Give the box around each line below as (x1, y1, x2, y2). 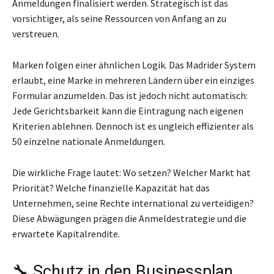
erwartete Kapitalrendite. (12, 228, 120, 240)
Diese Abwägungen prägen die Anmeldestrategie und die (12, 212, 246, 225)
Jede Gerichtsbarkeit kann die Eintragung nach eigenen (12, 105, 243, 117)
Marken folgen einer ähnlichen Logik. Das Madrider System (12, 59, 256, 72)
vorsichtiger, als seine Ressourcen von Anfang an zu (12, 12, 226, 25)
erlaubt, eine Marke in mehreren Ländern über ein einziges (12, 74, 254, 87)
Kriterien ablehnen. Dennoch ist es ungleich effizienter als (12, 120, 254, 133)
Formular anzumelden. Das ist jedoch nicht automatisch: (12, 89, 248, 102)
